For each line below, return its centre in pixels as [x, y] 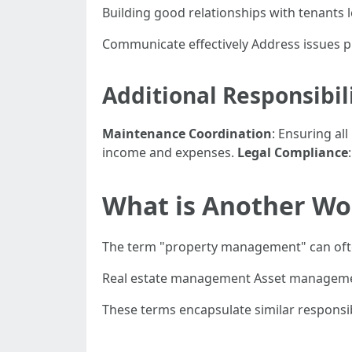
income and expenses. [170, 152]
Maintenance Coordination [187, 134]
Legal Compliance [293, 152]
